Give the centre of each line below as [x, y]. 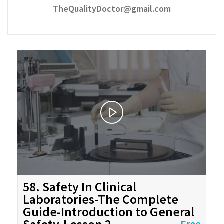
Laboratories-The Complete [101, 199]
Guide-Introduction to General [109, 211]
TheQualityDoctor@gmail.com [112, 9]
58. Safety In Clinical [80, 186]
